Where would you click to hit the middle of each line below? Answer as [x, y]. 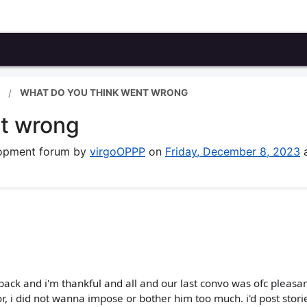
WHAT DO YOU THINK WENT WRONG [104, 93]
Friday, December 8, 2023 [233, 151]
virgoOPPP [118, 151]
